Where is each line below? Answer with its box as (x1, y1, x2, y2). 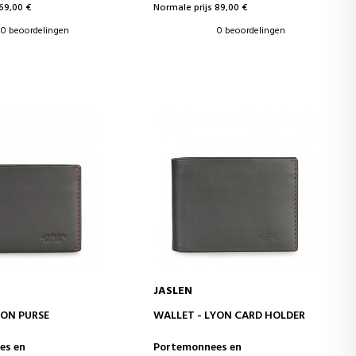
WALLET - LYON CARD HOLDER (153, 306, 306, 325)
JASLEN (153, 281, 193, 300)
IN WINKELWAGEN (192, 304, 279, 321)
